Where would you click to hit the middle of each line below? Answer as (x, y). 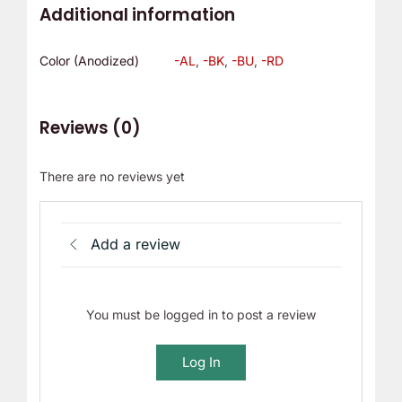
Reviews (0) (90, 128)
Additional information (137, 14)
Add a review (136, 245)
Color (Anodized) (89, 61)
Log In (201, 362)
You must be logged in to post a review (201, 314)
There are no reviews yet (112, 176)
